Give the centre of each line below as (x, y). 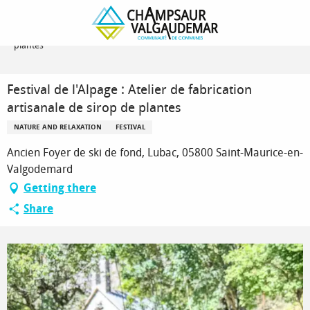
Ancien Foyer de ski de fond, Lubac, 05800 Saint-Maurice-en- (155, 153)
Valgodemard (40, 169)
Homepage (36, 18)
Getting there (60, 188)
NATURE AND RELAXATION (58, 127)
